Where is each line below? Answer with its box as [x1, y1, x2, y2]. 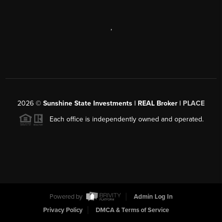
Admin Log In [133, 193, 173, 201]
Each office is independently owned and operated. [43, 115, 204, 124]
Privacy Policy [43, 206, 83, 215]
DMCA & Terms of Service [95, 206, 169, 215]
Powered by [49, 193, 84, 201]
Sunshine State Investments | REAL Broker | [43, 99, 183, 108]
